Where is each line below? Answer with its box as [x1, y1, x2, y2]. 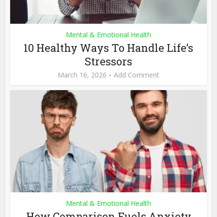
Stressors [85, 54, 132, 69]
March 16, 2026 [58, 70, 107, 80]
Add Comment [114, 70, 159, 80]
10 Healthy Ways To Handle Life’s [24, 41, 193, 55]
